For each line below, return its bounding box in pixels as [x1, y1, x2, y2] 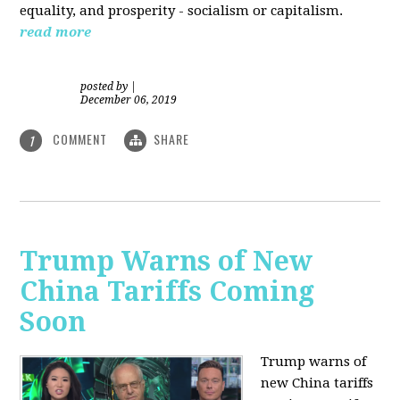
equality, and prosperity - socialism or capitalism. [20, 2, 344, 19]
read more [20, 23, 92, 40]
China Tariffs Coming [20, 276, 315, 308]
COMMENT [49, 129, 112, 148]
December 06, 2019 [80, 93, 178, 106]
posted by [80, 79, 131, 93]
